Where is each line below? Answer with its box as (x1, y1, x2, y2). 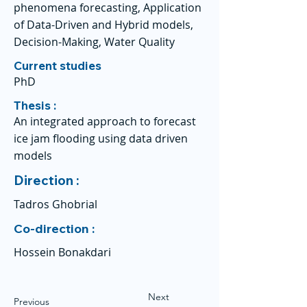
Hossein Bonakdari (14, 245, 111, 260)
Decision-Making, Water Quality (14, 34, 175, 49)
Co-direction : (14, 221, 97, 236)
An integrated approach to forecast (14, 114, 196, 129)
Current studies (14, 58, 101, 73)
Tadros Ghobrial (14, 197, 97, 212)
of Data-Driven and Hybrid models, (14, 17, 193, 32)
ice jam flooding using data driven (14, 131, 188, 146)
